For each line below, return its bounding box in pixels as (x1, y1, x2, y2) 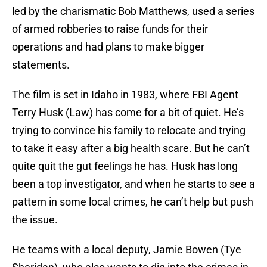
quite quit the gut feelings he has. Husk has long (12, 160, 238, 173)
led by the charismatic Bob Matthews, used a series (12, 5, 254, 18)
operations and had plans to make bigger (12, 41, 204, 54)
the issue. (12, 213, 58, 226)
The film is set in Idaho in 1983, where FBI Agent (12, 88, 238, 101)
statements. (12, 58, 70, 72)
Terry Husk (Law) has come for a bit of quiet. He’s (12, 106, 244, 119)
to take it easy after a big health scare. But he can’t (12, 142, 250, 155)
